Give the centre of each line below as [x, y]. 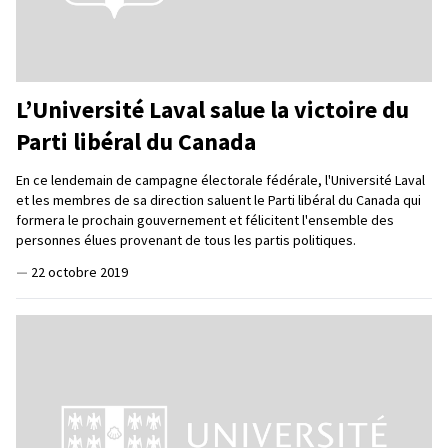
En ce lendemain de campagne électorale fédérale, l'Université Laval [220, 179]
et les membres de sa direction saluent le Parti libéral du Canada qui [218, 199]
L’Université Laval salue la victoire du [212, 109]
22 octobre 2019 [79, 271]
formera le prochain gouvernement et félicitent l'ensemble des [205, 219]
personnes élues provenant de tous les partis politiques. [186, 239]
